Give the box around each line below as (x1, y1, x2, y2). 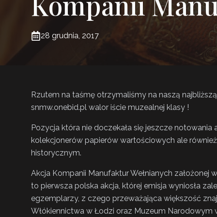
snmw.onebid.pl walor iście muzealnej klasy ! (31, 102, 189, 112)
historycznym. (31, 148, 81, 157)
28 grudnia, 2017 (41, 31, 99, 40)
